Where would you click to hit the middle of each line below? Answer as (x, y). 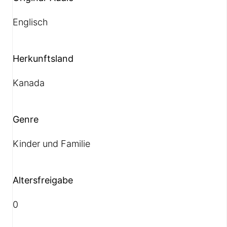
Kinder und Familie (52, 143)
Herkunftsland (43, 58)
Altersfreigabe (43, 180)
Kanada (29, 83)
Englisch (31, 22)
